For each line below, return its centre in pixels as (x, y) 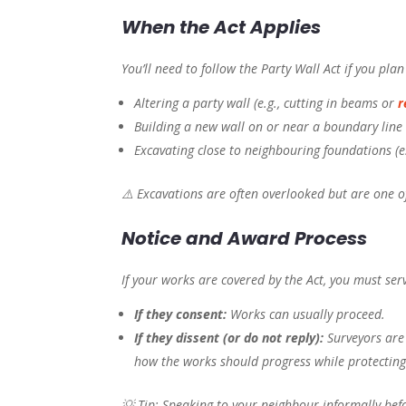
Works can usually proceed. (306, 314)
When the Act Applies (222, 28)
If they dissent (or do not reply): (229, 338)
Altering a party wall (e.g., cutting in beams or (266, 103)
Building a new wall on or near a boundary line (269, 127)
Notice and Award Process (245, 239)
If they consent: (181, 314)
